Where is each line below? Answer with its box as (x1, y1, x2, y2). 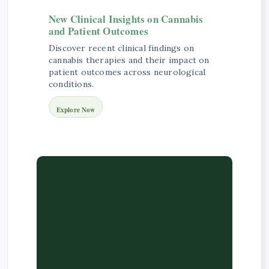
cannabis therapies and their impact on (49, 54, 210, 65)
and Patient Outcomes (49, 23, 148, 38)
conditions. (49, 78, 94, 89)
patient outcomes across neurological (49, 66, 206, 77)
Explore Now (56, 104, 95, 115)
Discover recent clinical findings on (49, 42, 195, 53)
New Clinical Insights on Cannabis (49, 11, 204, 26)
